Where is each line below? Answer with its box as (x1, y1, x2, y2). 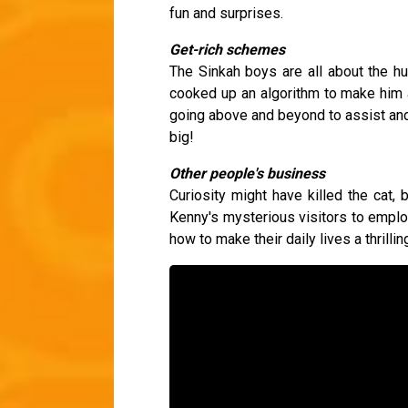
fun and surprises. (169, 5, 283, 23)
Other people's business (169, 165, 325, 183)
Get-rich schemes (169, 41, 285, 59)
